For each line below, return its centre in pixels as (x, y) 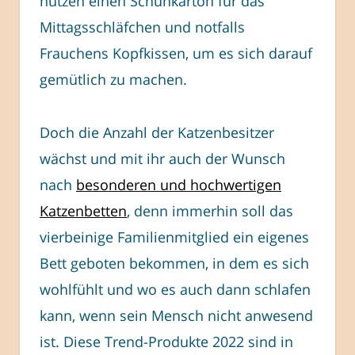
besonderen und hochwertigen (179, 184)
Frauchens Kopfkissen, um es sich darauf (176, 53)
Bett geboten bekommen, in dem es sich (174, 263)
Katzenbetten (83, 210)
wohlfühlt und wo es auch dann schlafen (175, 289)
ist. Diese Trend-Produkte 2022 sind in (166, 341)
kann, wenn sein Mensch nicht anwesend (176, 315)
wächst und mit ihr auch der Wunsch (162, 158)
